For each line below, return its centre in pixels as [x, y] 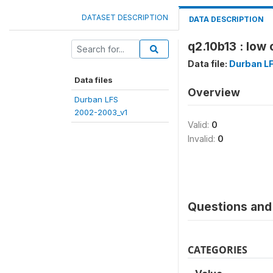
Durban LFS [96, 99]
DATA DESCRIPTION [226, 19]
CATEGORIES [218, 250]
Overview [214, 92]
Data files [94, 80]
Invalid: [203, 139]
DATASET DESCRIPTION [125, 17]
